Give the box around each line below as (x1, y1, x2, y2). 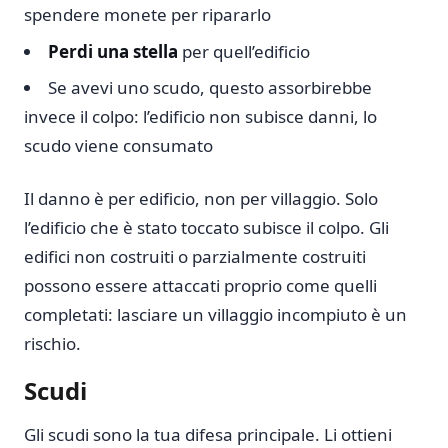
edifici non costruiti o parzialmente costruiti (24, 244, 366, 268)
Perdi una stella (48, 39, 178, 63)
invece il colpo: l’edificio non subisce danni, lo (24, 104, 377, 128)
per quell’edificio (178, 39, 310, 63)
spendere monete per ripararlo (24, 3, 271, 27)
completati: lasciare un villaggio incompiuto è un (24, 302, 407, 326)
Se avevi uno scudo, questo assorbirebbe (48, 75, 372, 99)
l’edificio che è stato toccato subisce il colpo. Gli (24, 215, 389, 239)
